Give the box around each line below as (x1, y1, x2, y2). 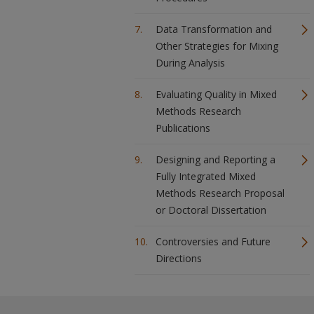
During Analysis (156, 56, 225, 69)
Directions (156, 252, 202, 265)
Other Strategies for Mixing (156, 39, 278, 53)
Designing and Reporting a (156, 153, 275, 166)
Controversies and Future (156, 235, 271, 248)
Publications (156, 121, 210, 135)
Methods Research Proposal (156, 186, 285, 200)
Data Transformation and (156, 22, 272, 36)
